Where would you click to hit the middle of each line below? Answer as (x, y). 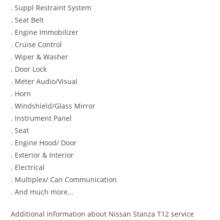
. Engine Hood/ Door (44, 143)
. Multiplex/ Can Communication (64, 180)
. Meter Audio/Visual (44, 82)
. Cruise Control (37, 45)
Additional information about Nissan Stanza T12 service (103, 214)
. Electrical (28, 167)
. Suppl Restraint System (51, 8)
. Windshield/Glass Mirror (53, 106)
